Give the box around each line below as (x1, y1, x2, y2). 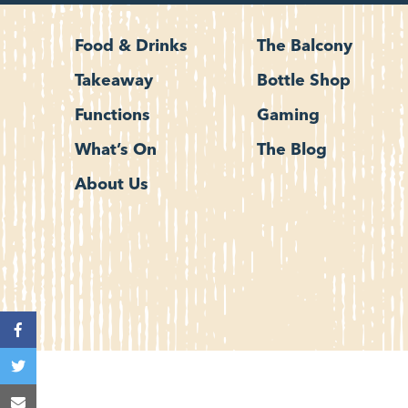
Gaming (257, 107, 320, 125)
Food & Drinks (75, 38, 188, 56)
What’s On (75, 142, 157, 159)
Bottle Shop (257, 73, 351, 90)
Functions (75, 107, 150, 125)
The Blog (257, 142, 327, 159)
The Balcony (257, 38, 352, 56)
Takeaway (75, 73, 153, 90)
